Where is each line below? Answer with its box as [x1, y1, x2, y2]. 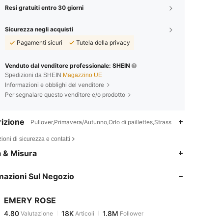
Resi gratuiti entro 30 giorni [5, 3, 83, 11]
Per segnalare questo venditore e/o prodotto [5, 90, 125, 98]
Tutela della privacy [76, 38, 130, 46]
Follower [118, 202, 143, 210]
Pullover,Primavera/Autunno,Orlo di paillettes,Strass [30, 118, 171, 126]
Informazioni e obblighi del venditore [5, 81, 104, 88]
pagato [39, 209, 64, 218]
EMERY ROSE [4, 195, 56, 205]
